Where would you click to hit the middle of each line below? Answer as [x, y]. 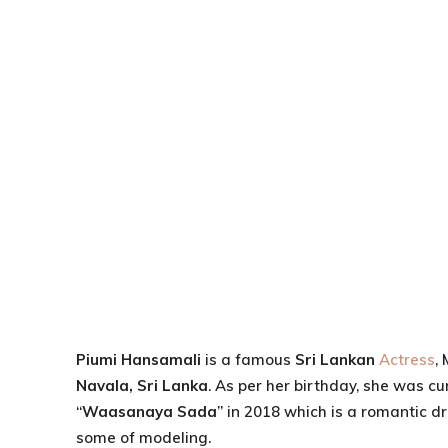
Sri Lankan [337, 359]
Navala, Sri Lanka [142, 385]
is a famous [250, 359]
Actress [407, 359]
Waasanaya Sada [149, 411]
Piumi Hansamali [140, 359]
